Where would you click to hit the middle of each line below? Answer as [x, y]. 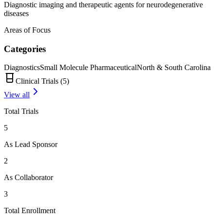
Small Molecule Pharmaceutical [88, 68]
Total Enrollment [30, 211]
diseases [16, 13]
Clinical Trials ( [39, 81]
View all [17, 95]
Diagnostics [22, 68]
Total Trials [21, 111]
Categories [25, 49]
